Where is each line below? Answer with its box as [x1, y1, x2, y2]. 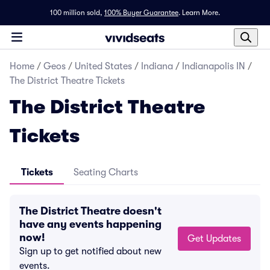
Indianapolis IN [182, 61, 245, 72]
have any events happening [19, 218, 162, 230]
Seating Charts [74, 167, 138, 178]
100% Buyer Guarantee [104, 8, 178, 17]
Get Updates [206, 233, 241, 244]
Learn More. [182, 8, 220, 17]
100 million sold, [50, 8, 102, 17]
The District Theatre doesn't [19, 205, 162, 217]
